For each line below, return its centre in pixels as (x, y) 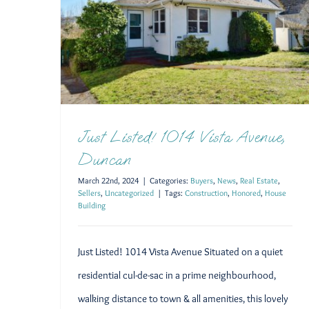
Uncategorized (129, 192)
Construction (206, 192)
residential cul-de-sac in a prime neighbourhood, (177, 275)
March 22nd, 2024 (108, 180)
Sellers (89, 192)
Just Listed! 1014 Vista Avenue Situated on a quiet (180, 251)
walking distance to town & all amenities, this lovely (183, 298)
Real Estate (259, 180)
